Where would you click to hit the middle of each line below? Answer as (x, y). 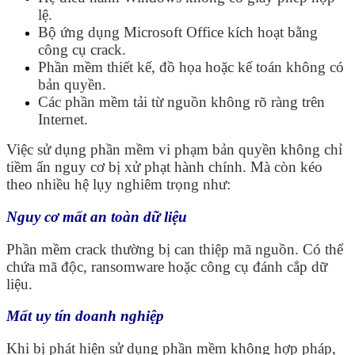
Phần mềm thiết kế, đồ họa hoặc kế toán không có (191, 67)
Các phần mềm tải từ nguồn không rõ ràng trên (181, 102)
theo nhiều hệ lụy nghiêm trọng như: (118, 185)
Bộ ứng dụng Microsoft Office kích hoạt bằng (178, 32)
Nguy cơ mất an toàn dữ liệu (97, 216)
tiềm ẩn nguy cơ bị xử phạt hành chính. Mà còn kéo (164, 167)
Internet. (63, 120)
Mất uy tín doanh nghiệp (85, 316)
